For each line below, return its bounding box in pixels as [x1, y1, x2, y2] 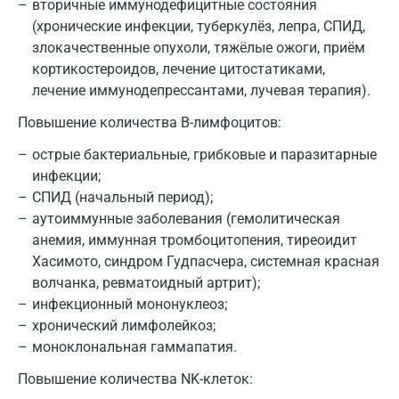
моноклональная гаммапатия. [32, 338, 237, 355]
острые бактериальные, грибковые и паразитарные [32, 146, 377, 163]
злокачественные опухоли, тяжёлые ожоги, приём [32, 39, 365, 56]
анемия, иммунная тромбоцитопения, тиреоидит [32, 232, 357, 248]
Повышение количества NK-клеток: [18, 370, 253, 387]
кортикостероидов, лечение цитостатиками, [32, 61, 325, 77]
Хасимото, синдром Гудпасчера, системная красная [32, 253, 379, 270]
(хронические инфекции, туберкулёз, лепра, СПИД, [32, 18, 365, 35]
